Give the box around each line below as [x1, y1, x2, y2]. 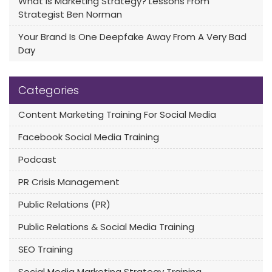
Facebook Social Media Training [18, 131, 159, 144]
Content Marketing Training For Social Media [18, 108, 216, 121]
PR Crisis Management [18, 175, 120, 189]
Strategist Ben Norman [18, 8, 122, 21]
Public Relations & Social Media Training [18, 220, 194, 234]
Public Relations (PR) [18, 198, 110, 211]
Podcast [18, 153, 56, 166]
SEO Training [18, 243, 73, 256]
